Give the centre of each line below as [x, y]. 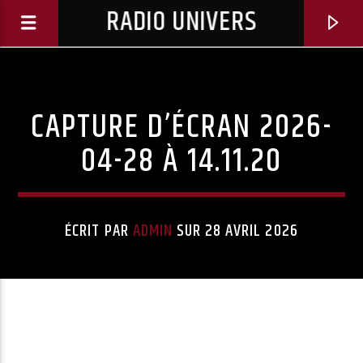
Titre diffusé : [65, 309]
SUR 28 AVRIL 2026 [235, 231]
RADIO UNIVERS [181, 22]
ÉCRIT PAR [99, 231]
